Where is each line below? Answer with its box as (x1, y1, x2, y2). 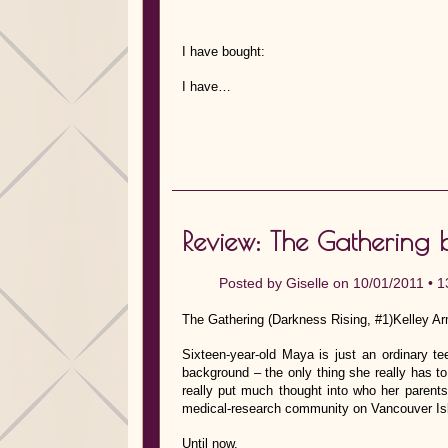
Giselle (286, 275, 329, 291)
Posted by (219, 275, 286, 291)
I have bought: (182, 44, 265, 59)
